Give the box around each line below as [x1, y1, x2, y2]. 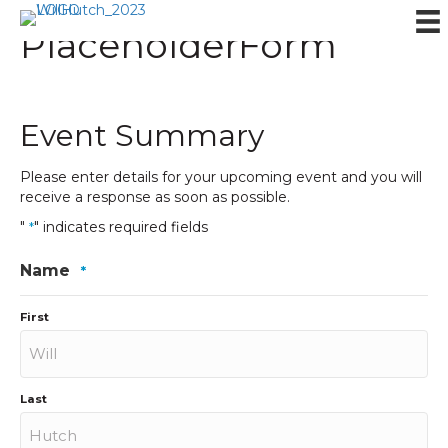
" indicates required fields [34, 218, 208, 236]
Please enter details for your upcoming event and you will [20, 168, 422, 186]
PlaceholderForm [20, 23, 337, 67]
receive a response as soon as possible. [20, 188, 290, 206]
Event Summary [20, 117, 264, 154]
